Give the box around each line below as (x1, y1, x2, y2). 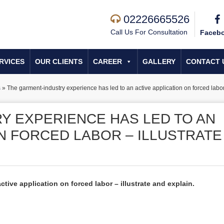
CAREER (93, 57, 122, 65)
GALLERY (142, 57, 175, 65)
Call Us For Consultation (110, 28, 187, 36)
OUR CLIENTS (35, 57, 82, 65)
